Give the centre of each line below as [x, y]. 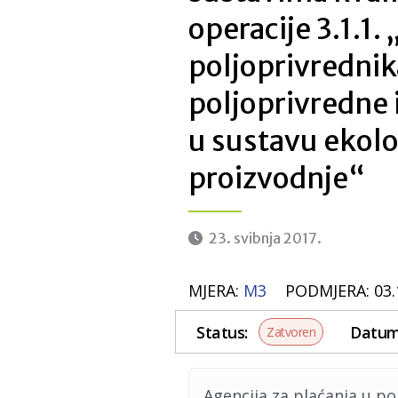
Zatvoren [291, 332]
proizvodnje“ [277, 179]
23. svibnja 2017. [264, 238]
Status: [222, 332]
